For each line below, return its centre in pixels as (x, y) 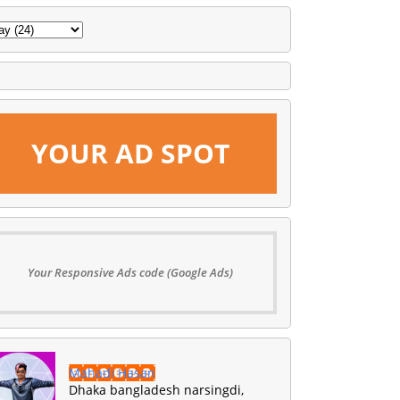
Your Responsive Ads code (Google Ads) (130, 272)
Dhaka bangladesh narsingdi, (156, 389)
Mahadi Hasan (112, 372)
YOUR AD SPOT (130, 153)
